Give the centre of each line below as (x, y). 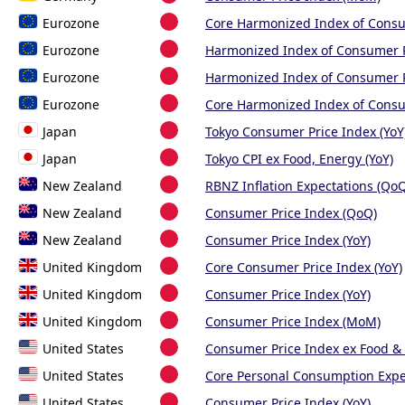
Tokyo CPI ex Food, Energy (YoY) (299, 159)
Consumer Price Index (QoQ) (291, 213)
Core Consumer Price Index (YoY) (304, 268)
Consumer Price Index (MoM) (293, 322)
